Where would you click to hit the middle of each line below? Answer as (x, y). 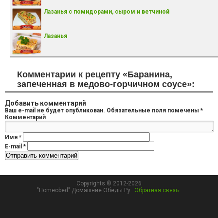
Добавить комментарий (45, 103)
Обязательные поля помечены (153, 110)
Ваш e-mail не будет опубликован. (55, 110)
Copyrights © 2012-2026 (109, 183)
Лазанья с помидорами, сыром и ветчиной (107, 11)
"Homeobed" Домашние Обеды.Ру (84, 190)
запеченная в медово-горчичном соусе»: (106, 84)
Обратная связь (156, 190)
